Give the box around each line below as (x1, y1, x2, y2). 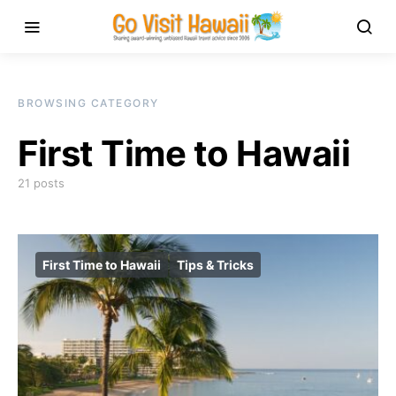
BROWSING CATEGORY (18, 96, 159, 110)
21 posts (18, 176, 65, 190)
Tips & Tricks (177, 257, 254, 272)
